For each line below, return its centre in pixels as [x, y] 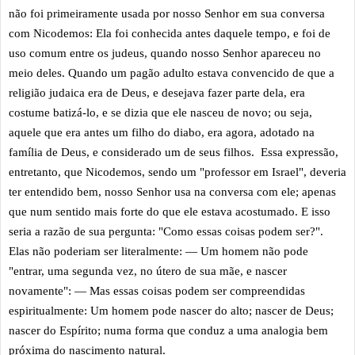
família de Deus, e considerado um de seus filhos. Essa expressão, [174, 152]
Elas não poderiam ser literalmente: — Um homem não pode [158, 251]
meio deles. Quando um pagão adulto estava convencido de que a [172, 73]
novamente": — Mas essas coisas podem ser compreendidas [157, 290]
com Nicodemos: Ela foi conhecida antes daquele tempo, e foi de [170, 33]
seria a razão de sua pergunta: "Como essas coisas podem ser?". [166, 231]
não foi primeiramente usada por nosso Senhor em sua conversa [167, 13]
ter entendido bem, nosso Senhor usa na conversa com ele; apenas [172, 191]
